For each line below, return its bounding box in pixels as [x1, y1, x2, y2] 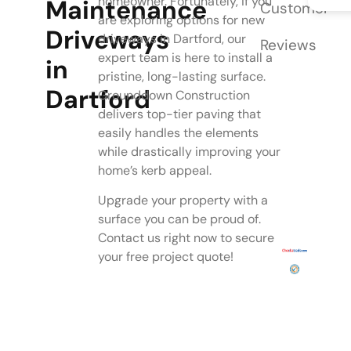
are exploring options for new [97, 11, 265, 28]
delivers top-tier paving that [97, 105, 261, 122]
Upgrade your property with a [97, 192, 268, 209]
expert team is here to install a [97, 49, 273, 66]
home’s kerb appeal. [97, 161, 212, 179]
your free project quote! [97, 248, 233, 266]
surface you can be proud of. [97, 211, 261, 228]
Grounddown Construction [97, 86, 250, 103]
